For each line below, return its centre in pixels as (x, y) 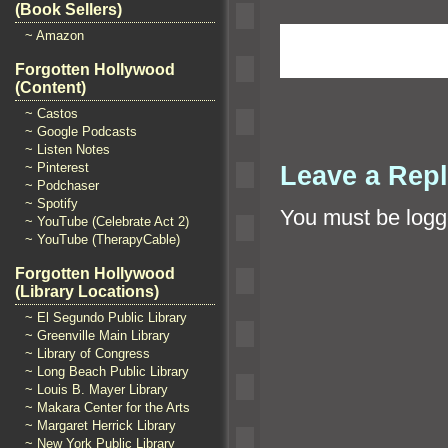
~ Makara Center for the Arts (107, 407)
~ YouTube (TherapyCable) (102, 239)
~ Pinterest (57, 167)
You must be (343, 217)
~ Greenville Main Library (97, 335)
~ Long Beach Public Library (107, 371)
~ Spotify (51, 203)
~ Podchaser (62, 185)
